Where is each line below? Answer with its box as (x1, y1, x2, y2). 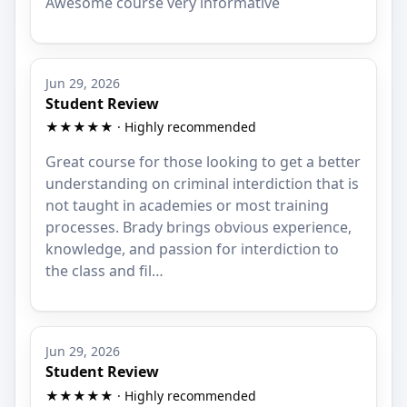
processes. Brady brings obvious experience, (45, 217, 352, 238)
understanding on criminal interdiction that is (45, 174, 359, 194)
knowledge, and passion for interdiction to (45, 239, 339, 260)
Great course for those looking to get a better (45, 152, 361, 173)
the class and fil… (45, 261, 164, 282)
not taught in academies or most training (45, 195, 329, 216)
